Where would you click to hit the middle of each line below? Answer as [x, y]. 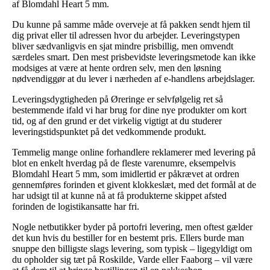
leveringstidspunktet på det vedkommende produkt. [109, 131]
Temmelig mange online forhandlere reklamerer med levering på [134, 152]
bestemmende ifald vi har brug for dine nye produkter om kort [129, 110]
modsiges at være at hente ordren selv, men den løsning [117, 67]
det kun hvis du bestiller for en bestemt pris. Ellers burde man [128, 237]
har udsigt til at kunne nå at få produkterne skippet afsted [119, 195]
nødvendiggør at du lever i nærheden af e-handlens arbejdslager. [133, 78]
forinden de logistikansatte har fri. [76, 206]
